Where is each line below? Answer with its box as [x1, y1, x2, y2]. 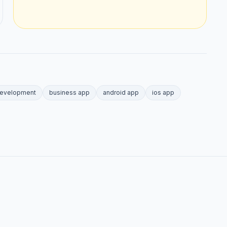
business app [49, 88, 90, 96]
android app [103, 88, 139, 96]
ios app [152, 88, 174, 96]
